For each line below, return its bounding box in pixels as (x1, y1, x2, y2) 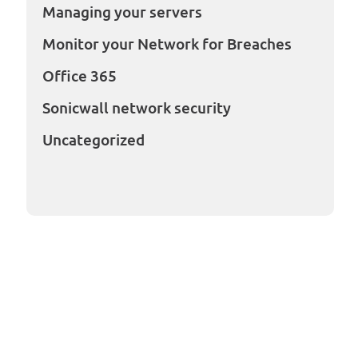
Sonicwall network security (42, 99, 231, 117)
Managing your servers (42, 3, 202, 21)
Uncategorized (42, 131, 145, 149)
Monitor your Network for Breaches (42, 35, 292, 53)
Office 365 (42, 67, 117, 85)
